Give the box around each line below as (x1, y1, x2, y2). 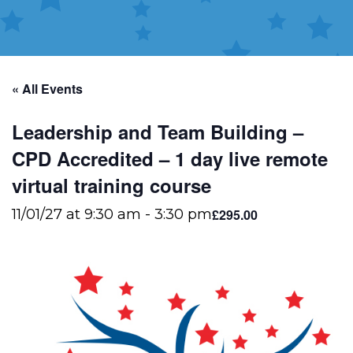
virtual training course (12, 172, 211, 199)
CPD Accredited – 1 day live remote (12, 145, 328, 172)
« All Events (12, 80, 83, 98)
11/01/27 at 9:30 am (12, 206, 141, 223)
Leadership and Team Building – (12, 118, 303, 145)
